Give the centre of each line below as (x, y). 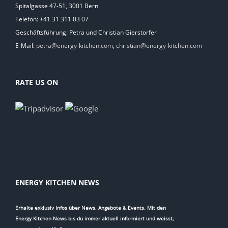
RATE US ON (37, 82)
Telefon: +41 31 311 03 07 (52, 19)
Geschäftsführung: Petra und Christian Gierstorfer (86, 33)
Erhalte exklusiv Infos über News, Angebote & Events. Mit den (91, 207)
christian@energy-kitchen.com (159, 46)
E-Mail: (26, 46)
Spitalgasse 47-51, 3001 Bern (57, 6)
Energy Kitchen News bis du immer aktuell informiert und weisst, (95, 218)
